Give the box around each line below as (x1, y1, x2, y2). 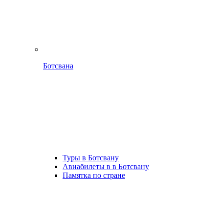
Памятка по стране (63, 171, 125, 179)
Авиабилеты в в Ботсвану (63, 162, 149, 171)
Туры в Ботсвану (63, 153, 119, 162)
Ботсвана (43, 62, 73, 70)
